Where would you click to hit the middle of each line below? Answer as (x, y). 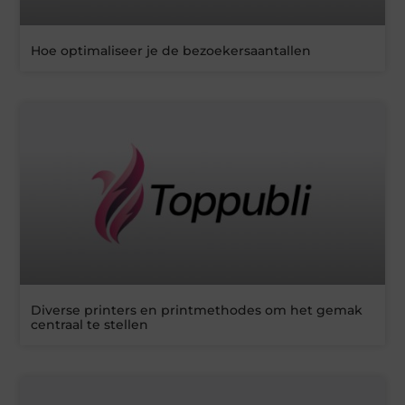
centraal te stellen (90, 325)
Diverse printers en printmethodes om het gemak (197, 311)
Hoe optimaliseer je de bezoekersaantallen (171, 50)
